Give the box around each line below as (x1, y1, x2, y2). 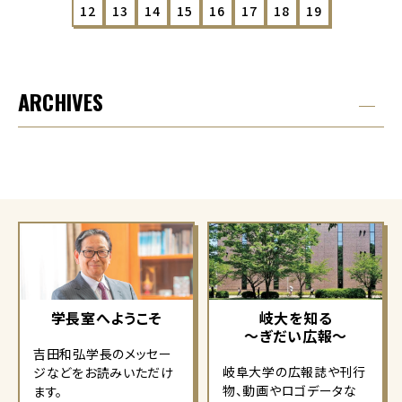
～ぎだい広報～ (244, 325, 347, 347)
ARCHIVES (18, 85, 103, 118)
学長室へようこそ (50, 307, 162, 329)
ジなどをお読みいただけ (33, 363, 174, 382)
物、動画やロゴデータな (223, 381, 357, 400)
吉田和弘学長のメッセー (33, 345, 172, 363)
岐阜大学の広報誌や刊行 (223, 363, 366, 381)
